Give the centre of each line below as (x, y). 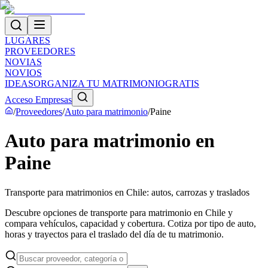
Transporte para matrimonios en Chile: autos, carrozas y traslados (127, 192)
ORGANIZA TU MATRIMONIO (99, 83)
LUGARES (28, 40)
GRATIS (182, 83)
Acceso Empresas (38, 100)
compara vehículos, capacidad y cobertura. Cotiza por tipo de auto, (130, 223)
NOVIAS (23, 62)
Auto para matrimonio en (110, 141)
